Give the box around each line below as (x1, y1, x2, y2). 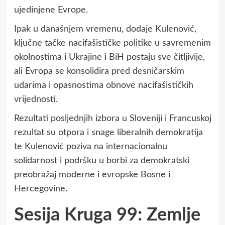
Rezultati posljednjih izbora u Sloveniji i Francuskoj (14, 114, 211, 123)
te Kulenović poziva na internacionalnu (14, 142, 167, 151)
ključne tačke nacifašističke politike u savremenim (14, 38, 211, 48)
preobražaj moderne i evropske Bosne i (14, 170, 170, 179)
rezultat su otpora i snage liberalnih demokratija (14, 128, 203, 137)
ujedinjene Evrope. (14, 5, 88, 15)
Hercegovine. (14, 184, 67, 193)
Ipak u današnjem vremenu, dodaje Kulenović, (14, 24, 196, 34)
